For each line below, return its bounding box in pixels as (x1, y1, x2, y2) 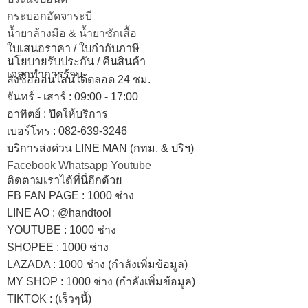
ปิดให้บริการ (49, 107, 108, 120)
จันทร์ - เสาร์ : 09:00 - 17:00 (7, 90, 138, 102)
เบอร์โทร (7, 124, 53, 137)
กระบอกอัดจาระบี (7, 10, 92, 22)
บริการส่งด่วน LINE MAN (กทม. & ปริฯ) (7, 142, 194, 154)
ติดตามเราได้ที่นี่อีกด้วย (7, 173, 122, 186)
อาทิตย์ (7, 107, 43, 120)
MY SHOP (7, 275, 58, 287)
